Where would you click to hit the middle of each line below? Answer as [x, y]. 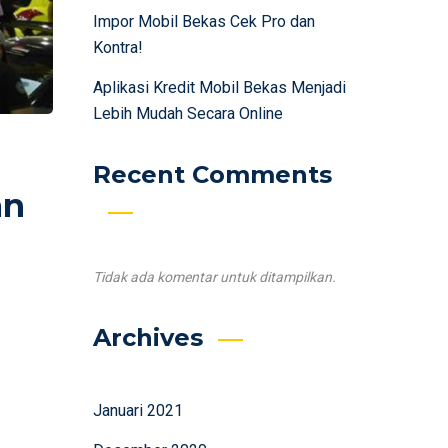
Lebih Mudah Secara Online [187, 113]
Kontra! [117, 47]
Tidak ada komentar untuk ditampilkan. [214, 277]
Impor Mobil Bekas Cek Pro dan [203, 21]
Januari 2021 [137, 410]
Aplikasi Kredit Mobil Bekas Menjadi [219, 87]
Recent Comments [212, 174]
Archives [147, 337]
